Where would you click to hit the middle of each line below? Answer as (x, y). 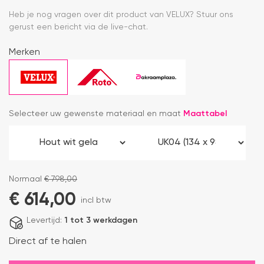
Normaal (27, 179)
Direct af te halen (48, 242)
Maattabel (205, 114)
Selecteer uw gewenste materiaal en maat (96, 114)
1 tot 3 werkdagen (101, 221)
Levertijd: (45, 221)
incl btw (96, 201)
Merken (24, 53)
